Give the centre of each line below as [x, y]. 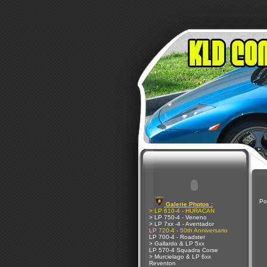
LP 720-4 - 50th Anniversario [188, 230]
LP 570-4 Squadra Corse [184, 250]
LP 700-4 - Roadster [177, 237]
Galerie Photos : [188, 204]
